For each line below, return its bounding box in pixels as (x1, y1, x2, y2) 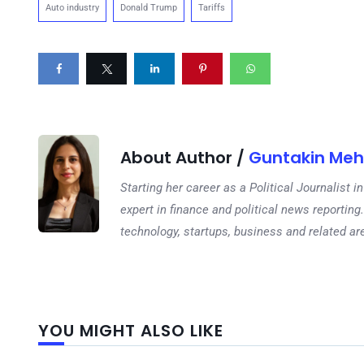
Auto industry (45, 2, 99, 13)
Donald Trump (120, 2, 177, 13)
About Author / (120, 145, 249, 169)
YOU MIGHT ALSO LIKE (38, 318, 223, 342)
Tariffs (198, 2, 225, 13)
